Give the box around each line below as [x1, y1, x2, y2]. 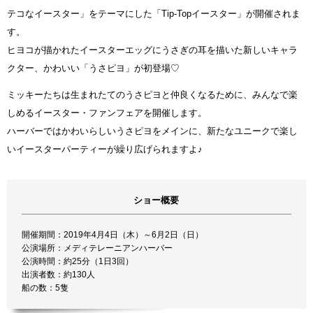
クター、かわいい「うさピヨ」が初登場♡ [7, 62, 180, 73]
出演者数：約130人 [22, 269, 96, 279]
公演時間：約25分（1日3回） [22, 256, 134, 266]
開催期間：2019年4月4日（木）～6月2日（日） [22, 229, 204, 240]
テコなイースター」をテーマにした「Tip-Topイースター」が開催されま [7, 8, 300, 19]
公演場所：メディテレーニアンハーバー [22, 242, 173, 253]
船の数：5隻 [22, 282, 69, 293]
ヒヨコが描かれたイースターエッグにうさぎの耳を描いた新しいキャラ [7, 44, 298, 55]
